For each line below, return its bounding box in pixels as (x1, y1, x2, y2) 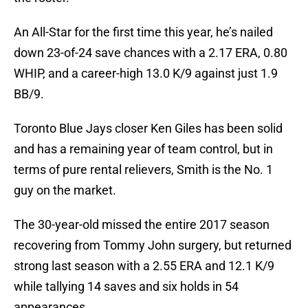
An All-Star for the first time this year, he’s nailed (14, 25, 273, 40)
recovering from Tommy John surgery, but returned (14, 238, 291, 253)
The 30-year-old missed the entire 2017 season (14, 217, 269, 232)
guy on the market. (14, 183, 116, 198)
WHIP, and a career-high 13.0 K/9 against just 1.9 (14, 66, 278, 81)
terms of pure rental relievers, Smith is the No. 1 (14, 162, 273, 177)
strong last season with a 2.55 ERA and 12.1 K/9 (14, 258, 274, 274)
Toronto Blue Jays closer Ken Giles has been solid (14, 121, 283, 136)
